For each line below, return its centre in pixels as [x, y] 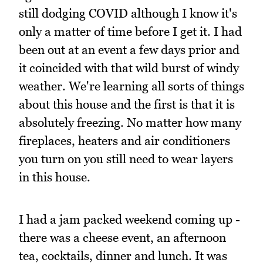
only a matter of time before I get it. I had [130, 31]
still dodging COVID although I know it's [128, 13]
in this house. [55, 177]
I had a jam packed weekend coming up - [129, 220]
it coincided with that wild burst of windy [129, 68]
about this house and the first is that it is [127, 104]
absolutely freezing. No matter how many [130, 122]
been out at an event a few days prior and [129, 49]
